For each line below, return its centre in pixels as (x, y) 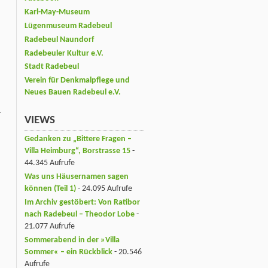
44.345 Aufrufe (50, 163)
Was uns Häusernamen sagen (77, 176)
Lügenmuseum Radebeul (68, 26)
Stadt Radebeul (52, 67)
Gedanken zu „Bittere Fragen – (78, 139)
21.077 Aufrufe (50, 226)
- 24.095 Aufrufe (104, 188)
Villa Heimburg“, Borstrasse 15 (77, 151)
